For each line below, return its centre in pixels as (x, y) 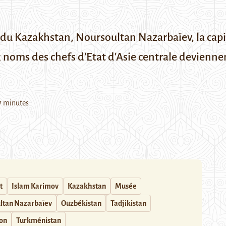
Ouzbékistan (81, 203)
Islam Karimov (35, 186)
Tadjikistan (128, 203)
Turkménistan (39, 220)
